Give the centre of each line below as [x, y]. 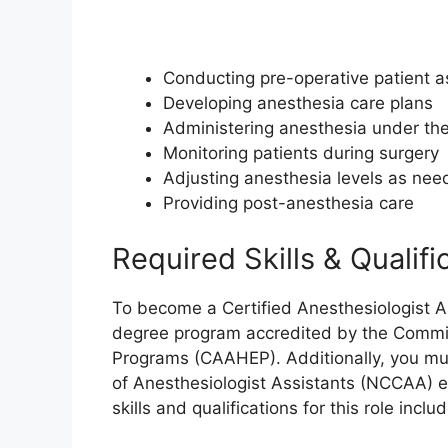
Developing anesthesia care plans [298, 103]
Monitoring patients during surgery [301, 153]
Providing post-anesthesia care [288, 203]
